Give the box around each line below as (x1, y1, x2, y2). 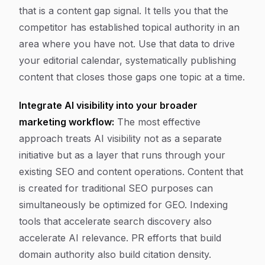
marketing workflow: (19, 116, 114, 128)
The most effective (114, 116, 201, 128)
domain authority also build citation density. (19, 248, 211, 260)
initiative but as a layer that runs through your (19, 149, 225, 161)
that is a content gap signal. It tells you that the (19, 5, 228, 17)
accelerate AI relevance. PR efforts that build (19, 232, 221, 244)
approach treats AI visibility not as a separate (19, 132, 222, 144)
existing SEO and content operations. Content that (19, 166, 243, 177)
